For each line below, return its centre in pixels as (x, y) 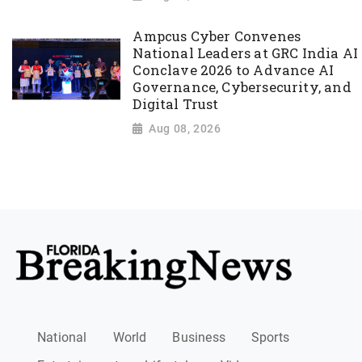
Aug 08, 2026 (185, 128)
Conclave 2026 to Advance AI (234, 71)
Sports (270, 338)
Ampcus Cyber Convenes (217, 37)
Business (199, 338)
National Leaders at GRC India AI (246, 54)
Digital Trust (176, 105)
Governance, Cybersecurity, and (242, 88)
